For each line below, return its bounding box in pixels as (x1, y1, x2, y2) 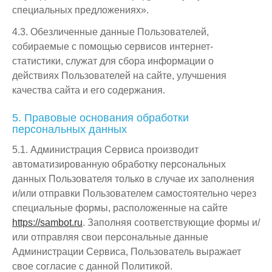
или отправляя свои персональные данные (12, 232, 208, 242)
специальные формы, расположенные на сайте (12, 203, 228, 213)
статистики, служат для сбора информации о (12, 56, 214, 66)
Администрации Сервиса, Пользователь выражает (12, 246, 241, 257)
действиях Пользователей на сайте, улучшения (12, 70, 226, 81)
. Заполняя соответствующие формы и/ (83, 217, 260, 228)
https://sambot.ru (12, 217, 83, 228)
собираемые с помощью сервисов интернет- (12, 41, 213, 52)
